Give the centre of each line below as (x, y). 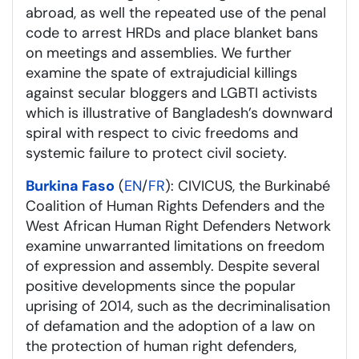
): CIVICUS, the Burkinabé (248, 186)
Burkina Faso (70, 186)
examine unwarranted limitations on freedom (175, 246)
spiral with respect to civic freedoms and (162, 133)
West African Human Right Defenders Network (178, 226)
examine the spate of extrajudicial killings (161, 73)
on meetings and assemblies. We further (159, 52)
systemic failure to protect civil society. (156, 153)
